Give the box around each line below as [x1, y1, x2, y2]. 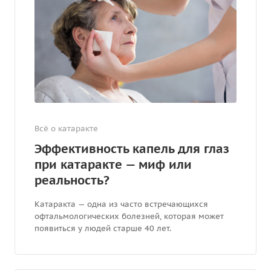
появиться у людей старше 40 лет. [34, 223, 174, 233]
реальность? [34, 172, 109, 188]
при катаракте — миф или [34, 156, 192, 172]
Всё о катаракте [34, 123, 98, 134]
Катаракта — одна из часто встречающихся [34, 198, 208, 209]
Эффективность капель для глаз [34, 140, 229, 157]
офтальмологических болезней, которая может [34, 211, 224, 221]
